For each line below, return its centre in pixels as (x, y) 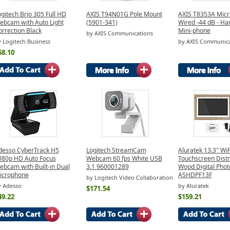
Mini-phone (194, 30)
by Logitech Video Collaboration (129, 178)
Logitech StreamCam (116, 150)
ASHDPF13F (195, 175)
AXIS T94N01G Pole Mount (124, 14)
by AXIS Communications (119, 33)
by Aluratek (193, 186)
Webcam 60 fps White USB (124, 158)
